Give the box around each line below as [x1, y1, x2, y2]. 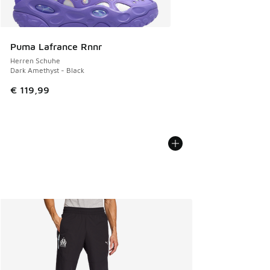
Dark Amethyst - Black [10, 66, 84, 75]
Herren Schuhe [10, 56, 60, 66]
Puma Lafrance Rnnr [10, 41, 102, 52]
